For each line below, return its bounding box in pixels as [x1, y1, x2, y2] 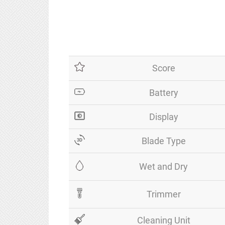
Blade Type [141, 136, 186, 146]
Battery [149, 87, 178, 98]
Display [149, 111, 178, 122]
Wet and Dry [139, 161, 188, 172]
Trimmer [146, 189, 181, 199]
